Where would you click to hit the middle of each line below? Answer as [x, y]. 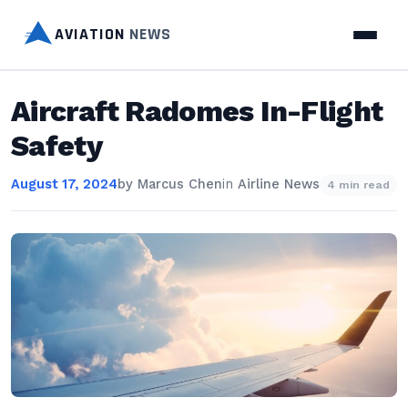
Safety [57, 146]
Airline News [279, 184]
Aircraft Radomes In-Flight [197, 111]
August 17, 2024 [64, 184]
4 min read [358, 185]
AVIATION [92, 34]
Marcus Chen [180, 184]
